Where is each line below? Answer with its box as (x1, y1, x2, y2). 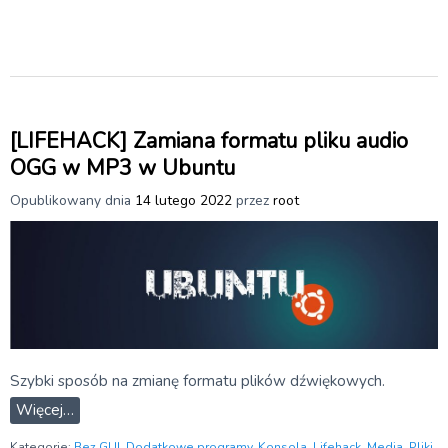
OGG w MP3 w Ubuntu (10, 152, 235, 183)
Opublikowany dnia (10, 190, 135, 210)
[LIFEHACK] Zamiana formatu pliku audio (10, 125, 408, 156)
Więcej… (16, 400, 74, 421)
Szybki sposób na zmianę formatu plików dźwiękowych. (10, 371, 385, 392)
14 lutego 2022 (135, 190, 232, 210)
